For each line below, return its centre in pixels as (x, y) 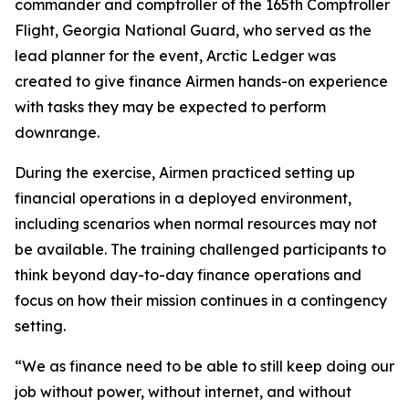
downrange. (57, 132)
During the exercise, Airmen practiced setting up (185, 173)
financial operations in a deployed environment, (183, 198)
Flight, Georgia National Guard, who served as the (193, 30)
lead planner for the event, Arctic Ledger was (175, 56)
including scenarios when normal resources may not (196, 224)
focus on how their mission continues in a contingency (201, 300)
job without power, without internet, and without (183, 392)
